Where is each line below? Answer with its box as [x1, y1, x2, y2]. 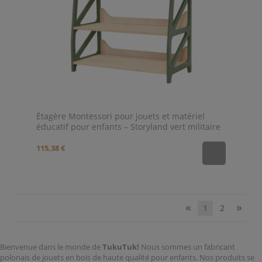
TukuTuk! [102, 242, 139, 253]
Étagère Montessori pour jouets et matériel [36, 111, 205, 122]
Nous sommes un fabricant [139, 242, 235, 253]
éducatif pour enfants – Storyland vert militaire [36, 121, 220, 133]
